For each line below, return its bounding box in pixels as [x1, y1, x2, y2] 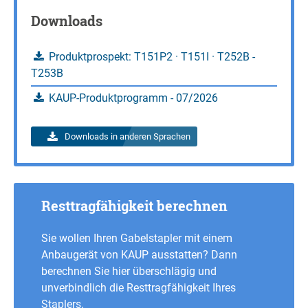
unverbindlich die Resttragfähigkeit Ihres [41, 281, 236, 294]
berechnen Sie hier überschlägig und [41, 265, 217, 278]
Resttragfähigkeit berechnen [41, 197, 228, 214]
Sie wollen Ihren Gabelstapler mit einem [41, 232, 232, 245]
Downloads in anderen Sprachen [65, 131, 191, 142]
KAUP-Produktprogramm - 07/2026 [46, 91, 219, 104]
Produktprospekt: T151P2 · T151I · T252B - [46, 50, 256, 63]
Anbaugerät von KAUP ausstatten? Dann [41, 248, 237, 261]
